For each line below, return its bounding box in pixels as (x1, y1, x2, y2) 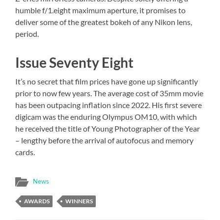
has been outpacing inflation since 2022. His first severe (15, 100, 202, 110)
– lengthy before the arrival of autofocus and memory (15, 135, 194, 145)
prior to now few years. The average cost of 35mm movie (15, 88, 204, 98)
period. (15, 28, 39, 38)
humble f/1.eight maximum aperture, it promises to (15, 5, 186, 15)
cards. (15, 147, 35, 157)
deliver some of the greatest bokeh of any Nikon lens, (15, 17, 192, 27)
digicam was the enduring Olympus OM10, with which (15, 111, 197, 121)
